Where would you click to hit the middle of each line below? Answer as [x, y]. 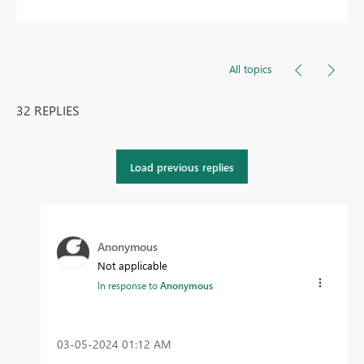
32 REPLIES [48, 110]
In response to [129, 286]
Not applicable [132, 266]
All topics [251, 69]
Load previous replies [182, 167]
